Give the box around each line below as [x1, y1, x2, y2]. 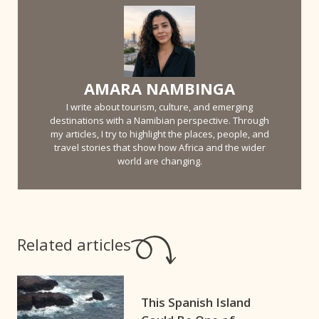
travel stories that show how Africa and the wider [53, 141, 266, 155]
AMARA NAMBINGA [84, 78, 235, 100]
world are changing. [117, 155, 202, 168]
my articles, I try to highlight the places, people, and [50, 127, 269, 141]
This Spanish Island [141, 294, 251, 311]
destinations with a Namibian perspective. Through [50, 114, 269, 127]
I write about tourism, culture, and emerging [66, 100, 253, 114]
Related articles [17, 233, 131, 255]
